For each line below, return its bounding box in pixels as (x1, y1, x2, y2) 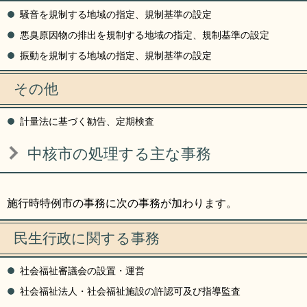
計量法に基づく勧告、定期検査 (20, 116, 154, 127)
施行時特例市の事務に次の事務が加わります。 (7, 197, 237, 210)
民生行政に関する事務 (14, 230, 160, 247)
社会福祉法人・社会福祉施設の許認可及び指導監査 (20, 286, 241, 297)
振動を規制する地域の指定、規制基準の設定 (20, 51, 212, 62)
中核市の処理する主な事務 (27, 145, 211, 163)
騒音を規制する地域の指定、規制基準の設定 (20, 10, 212, 21)
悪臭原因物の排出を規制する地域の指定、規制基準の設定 (20, 30, 269, 41)
